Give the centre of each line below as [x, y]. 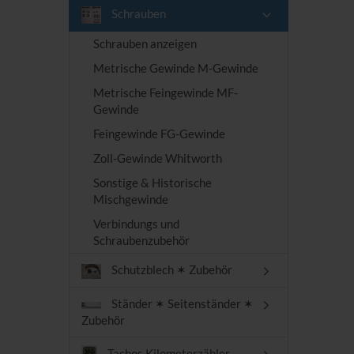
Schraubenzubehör [141, 241]
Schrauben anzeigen [145, 44]
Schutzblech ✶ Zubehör [171, 270]
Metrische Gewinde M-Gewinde [176, 68]
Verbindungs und [136, 224]
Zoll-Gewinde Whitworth [158, 158]
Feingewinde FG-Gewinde [159, 134]
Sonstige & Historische [153, 183]
